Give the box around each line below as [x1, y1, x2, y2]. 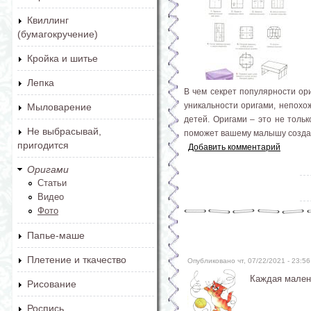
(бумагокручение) [17, 28, 98, 40]
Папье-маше [27, 230, 85, 241]
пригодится [17, 140, 69, 151]
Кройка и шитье [27, 53, 98, 64]
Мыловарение [27, 101, 92, 112]
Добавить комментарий [188, 142, 280, 152]
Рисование [27, 278, 76, 289]
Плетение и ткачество [27, 254, 126, 265]
